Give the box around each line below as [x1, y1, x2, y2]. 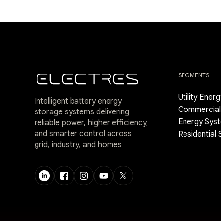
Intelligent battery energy [35, 96, 122, 107]
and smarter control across [35, 129, 132, 139]
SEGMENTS [178, 72, 209, 79]
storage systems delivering [35, 107, 129, 117]
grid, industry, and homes [35, 140, 122, 150]
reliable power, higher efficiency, [35, 118, 148, 128]
